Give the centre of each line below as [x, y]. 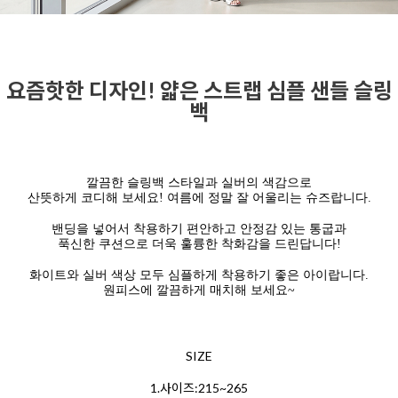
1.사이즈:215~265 [199, 388]
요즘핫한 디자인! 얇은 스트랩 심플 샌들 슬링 [199, 91]
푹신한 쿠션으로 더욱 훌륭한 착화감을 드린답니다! [199, 244]
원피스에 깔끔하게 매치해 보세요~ [199, 291]
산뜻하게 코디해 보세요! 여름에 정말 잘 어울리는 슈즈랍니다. [199, 198]
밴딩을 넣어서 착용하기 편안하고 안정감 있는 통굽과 [199, 229]
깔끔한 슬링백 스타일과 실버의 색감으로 [199, 183]
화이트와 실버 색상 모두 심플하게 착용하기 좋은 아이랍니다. [199, 275]
